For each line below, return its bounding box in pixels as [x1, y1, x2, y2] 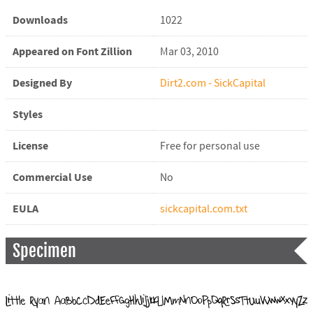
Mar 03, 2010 [159, 44, 219, 59]
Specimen [12, 240, 76, 261]
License [12, 138, 48, 154]
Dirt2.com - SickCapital [159, 75, 265, 90]
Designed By [12, 75, 72, 91]
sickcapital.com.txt [159, 201, 247, 216]
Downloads [12, 12, 68, 28]
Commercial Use [12, 169, 92, 185]
